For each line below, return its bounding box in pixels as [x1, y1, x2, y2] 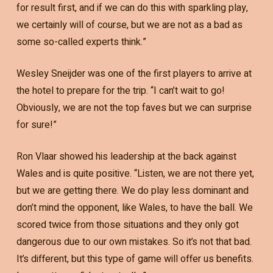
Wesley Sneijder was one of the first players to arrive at [16, 66, 252, 82]
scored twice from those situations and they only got [16, 218, 239, 233]
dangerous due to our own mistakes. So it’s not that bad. [16, 235, 252, 250]
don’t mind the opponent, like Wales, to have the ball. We [16, 200, 253, 216]
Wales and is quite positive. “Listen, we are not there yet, [16, 166, 254, 182]
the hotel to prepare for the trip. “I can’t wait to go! [16, 83, 225, 99]
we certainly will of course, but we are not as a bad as [16, 18, 243, 33]
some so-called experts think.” [16, 35, 146, 50]
